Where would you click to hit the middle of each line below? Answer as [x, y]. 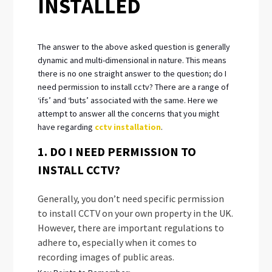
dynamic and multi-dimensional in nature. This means [132, 60]
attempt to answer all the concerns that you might [129, 113]
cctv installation [128, 127]
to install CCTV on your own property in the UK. [136, 213]
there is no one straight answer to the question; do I [132, 73]
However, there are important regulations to [131, 227]
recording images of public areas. [106, 257]
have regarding [66, 127]
